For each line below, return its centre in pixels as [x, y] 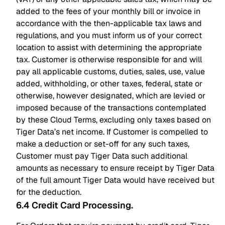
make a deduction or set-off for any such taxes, [103, 144]
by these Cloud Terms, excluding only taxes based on [114, 120]
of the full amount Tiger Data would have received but [115, 180]
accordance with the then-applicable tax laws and [109, 23]
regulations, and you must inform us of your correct [109, 35]
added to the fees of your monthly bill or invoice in [108, 11]
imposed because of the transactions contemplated [111, 108]
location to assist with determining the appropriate [109, 47]
